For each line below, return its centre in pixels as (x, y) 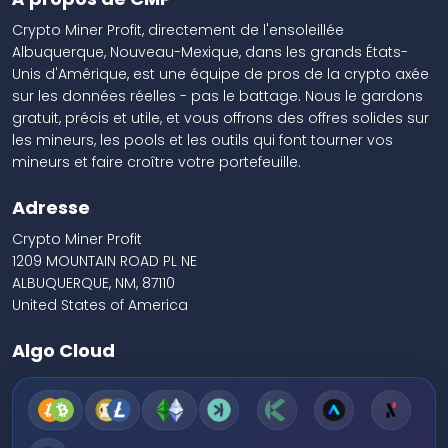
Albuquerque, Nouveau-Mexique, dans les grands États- (210, 51)
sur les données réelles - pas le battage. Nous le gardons (217, 95)
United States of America (100, 304)
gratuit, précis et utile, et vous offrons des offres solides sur (220, 117)
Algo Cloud (63, 350)
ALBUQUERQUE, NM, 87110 (93, 282)
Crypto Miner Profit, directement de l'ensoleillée (178, 29)
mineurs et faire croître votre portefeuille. (156, 161)
